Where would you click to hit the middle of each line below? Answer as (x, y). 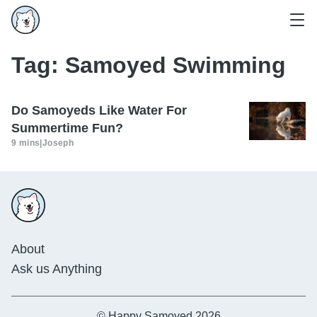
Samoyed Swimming (175, 65)
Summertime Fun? (67, 128)
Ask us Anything (57, 269)
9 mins (26, 143)
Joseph (58, 143)
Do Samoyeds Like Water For (99, 110)
